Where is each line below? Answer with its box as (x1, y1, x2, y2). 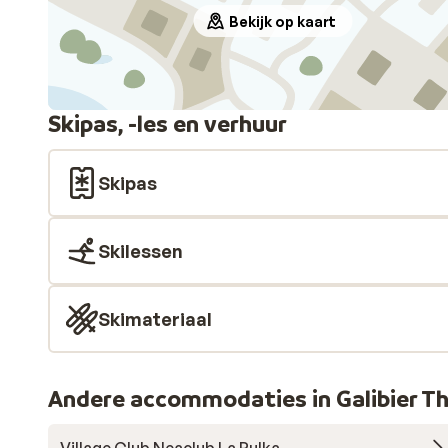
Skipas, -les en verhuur (48, 109, 287, 138)
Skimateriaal (98, 308, 212, 330)
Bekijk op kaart (229, 12, 336, 30)
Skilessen (98, 240, 183, 262)
